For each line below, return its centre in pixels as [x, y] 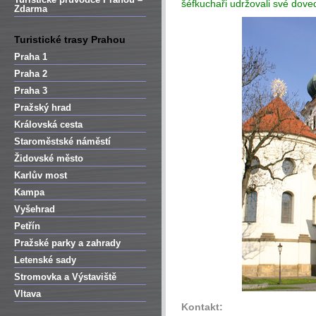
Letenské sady [45, 260]
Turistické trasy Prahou [70, 39]
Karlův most [41, 175]
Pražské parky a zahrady [67, 243]
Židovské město [49, 158]
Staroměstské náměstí [62, 141]
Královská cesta [48, 124]
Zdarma [31, 9]
